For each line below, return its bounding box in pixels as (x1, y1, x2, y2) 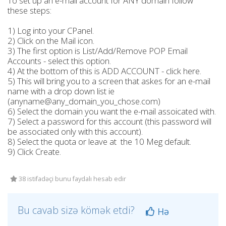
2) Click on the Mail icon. (8, 35, 94, 46)
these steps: (8, 5, 51, 16)
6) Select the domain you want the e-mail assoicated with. (8, 105, 216, 117)
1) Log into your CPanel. (8, 25, 94, 36)
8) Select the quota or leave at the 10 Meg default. (8, 136, 191, 147)
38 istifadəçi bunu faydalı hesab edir (17, 175, 126, 183)
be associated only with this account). (8, 126, 143, 137)
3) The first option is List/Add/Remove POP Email (8, 45, 188, 56)
